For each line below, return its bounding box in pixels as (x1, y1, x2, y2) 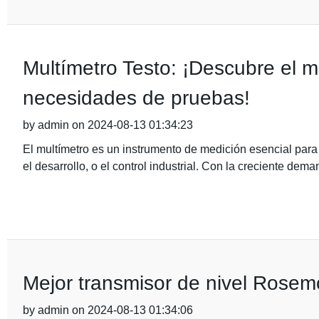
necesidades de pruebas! (22, 87, 250, 109)
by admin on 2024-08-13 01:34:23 (22, 119, 193, 131)
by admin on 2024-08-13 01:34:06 (22, 304, 193, 316)
